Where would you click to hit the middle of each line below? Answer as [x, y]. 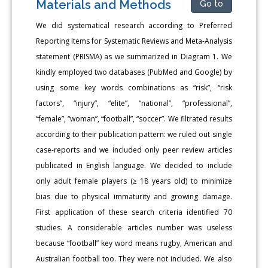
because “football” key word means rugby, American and [134, 243]
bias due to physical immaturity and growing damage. [134, 197]
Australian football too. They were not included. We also [134, 259]
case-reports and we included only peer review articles [134, 150]
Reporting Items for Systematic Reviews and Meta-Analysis [134, 41]
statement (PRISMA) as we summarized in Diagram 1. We [134, 57]
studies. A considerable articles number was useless [134, 228]
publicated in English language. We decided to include [134, 166]
